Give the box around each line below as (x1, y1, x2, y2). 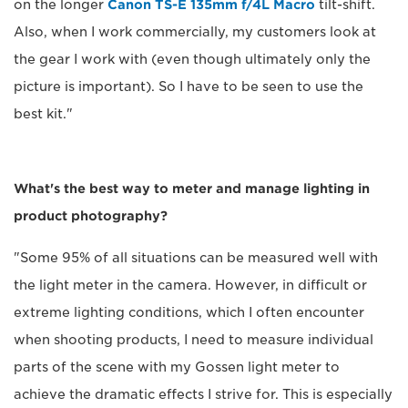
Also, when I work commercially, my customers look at (14, 24, 376, 39)
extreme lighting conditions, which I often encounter (14, 304, 364, 320)
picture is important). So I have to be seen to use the (14, 78, 363, 94)
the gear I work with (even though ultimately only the (14, 51, 371, 66)
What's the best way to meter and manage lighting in (14, 180, 370, 196)
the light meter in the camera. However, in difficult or (14, 277, 367, 292)
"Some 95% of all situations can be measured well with (14, 250, 378, 265)
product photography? (14, 208, 168, 223)
